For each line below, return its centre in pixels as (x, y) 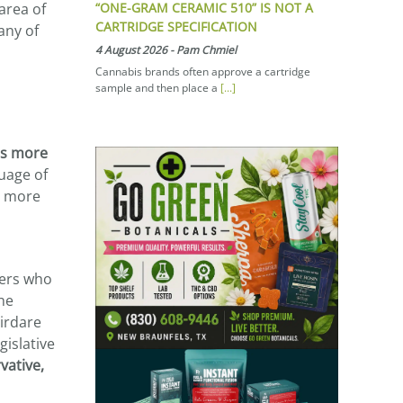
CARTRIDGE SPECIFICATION (176, 26)
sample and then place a (158, 87)
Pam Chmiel (206, 49)
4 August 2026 (131, 49)
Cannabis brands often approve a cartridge (203, 71)
